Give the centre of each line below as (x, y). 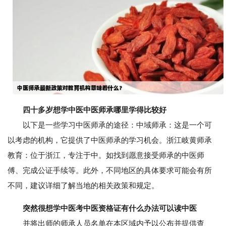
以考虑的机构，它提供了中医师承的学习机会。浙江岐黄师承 (110, 140)
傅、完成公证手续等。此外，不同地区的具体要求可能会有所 (110, 171)
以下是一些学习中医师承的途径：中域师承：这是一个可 (110, 125)
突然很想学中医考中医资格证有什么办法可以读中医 (110, 208)
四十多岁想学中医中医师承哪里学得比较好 (95, 110)
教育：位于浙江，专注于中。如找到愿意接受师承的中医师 (106, 155)
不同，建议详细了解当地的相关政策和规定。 (83, 186)
